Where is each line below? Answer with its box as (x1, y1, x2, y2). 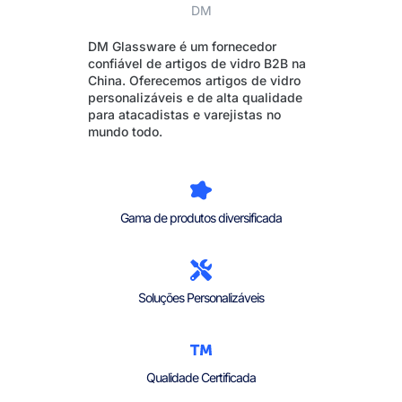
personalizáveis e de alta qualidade (88, 89, 302, 105)
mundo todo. (88, 123, 162, 139)
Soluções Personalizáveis (138, 290, 264, 306)
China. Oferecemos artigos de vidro (88, 72, 301, 88)
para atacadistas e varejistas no (88, 106, 281, 122)
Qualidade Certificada (146, 370, 256, 386)
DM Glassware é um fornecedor (88, 38, 276, 54)
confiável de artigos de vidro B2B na (88, 55, 306, 71)
